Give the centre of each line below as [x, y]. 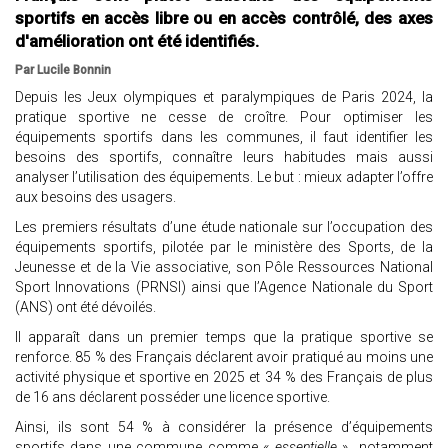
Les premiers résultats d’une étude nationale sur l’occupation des [224, 227]
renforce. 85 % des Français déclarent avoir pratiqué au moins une [224, 357]
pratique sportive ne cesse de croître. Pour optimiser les [224, 117]
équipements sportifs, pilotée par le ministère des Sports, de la [224, 247]
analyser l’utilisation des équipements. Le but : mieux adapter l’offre [224, 177]
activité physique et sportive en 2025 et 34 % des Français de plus [224, 377]
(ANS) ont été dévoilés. [87, 307]
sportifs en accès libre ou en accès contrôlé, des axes [224, 18]
